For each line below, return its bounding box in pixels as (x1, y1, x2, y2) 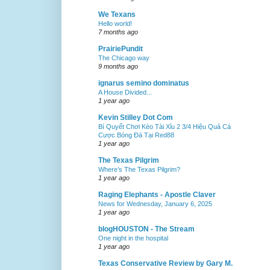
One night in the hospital (98, 234, 168, 242)
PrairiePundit (98, 45, 143, 54)
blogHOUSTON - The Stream (98, 225, 195, 234)
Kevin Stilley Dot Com (98, 113, 173, 122)
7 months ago (98, 28, 138, 36)
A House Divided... (98, 89, 152, 96)
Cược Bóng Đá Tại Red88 (98, 131, 174, 139)
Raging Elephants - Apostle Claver (98, 190, 216, 199)
